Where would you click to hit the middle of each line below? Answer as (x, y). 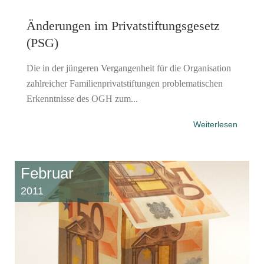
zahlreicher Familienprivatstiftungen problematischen (125, 83)
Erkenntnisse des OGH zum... (82, 98)
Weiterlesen (215, 124)
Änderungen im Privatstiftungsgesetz (123, 25)
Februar (47, 173)
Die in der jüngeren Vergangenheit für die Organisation (129, 68)
